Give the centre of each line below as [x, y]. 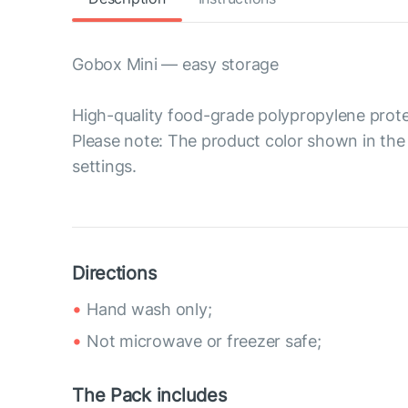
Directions [114, 273]
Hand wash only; [149, 309]
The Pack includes [149, 395]
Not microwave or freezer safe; [204, 341]
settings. [104, 166]
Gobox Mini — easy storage [175, 64]
